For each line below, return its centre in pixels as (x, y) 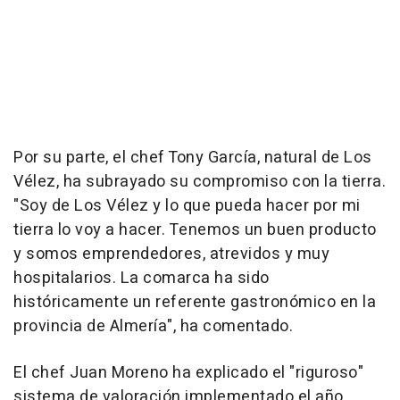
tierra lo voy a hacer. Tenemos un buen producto (195, 230)
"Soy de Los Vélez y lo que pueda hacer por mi (187, 206)
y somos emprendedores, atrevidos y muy (171, 254)
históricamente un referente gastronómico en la (195, 303)
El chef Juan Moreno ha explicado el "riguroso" (188, 373)
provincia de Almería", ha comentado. (153, 327)
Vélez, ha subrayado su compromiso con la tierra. (200, 182)
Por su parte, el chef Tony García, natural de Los (193, 158)
